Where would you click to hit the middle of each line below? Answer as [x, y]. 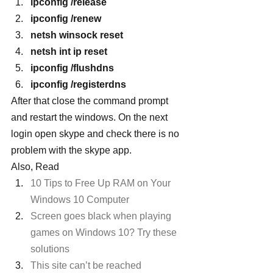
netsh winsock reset [77, 35]
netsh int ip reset [69, 51]
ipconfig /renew [66, 18]
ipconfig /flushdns [72, 68]
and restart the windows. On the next [90, 117]
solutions [50, 249]
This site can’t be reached [87, 265]
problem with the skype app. [71, 150]
